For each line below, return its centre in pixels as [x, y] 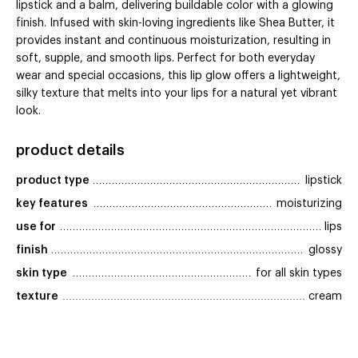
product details [70, 151]
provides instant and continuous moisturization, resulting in [173, 41]
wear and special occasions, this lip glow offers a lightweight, [178, 76]
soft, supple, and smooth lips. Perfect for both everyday [165, 59]
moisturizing [309, 204]
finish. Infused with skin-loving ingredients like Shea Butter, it [175, 24]
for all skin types [299, 274]
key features [52, 204]
